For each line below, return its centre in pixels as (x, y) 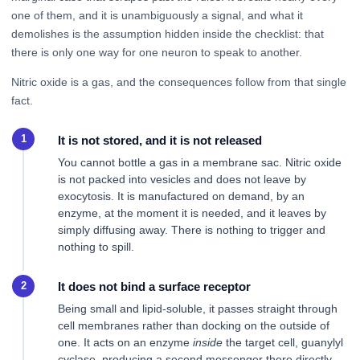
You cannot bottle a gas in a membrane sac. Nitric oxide (200, 162)
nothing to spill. (96, 246)
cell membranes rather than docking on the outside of (194, 326)
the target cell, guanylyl (283, 343)
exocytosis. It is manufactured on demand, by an (181, 196)
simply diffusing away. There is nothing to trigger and (192, 229)
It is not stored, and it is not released (160, 140)
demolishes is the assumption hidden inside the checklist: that (168, 34)
